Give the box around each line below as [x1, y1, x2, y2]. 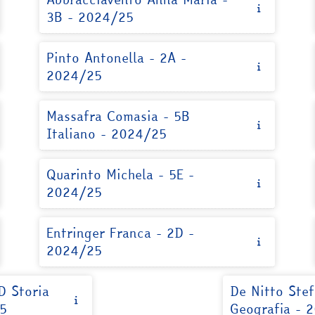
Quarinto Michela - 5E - [46, 164, 195, 185]
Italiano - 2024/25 [46, 123, 167, 144]
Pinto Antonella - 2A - [46, 47, 187, 68]
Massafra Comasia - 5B [46, 105, 191, 127]
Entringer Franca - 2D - [46, 222, 195, 243]
